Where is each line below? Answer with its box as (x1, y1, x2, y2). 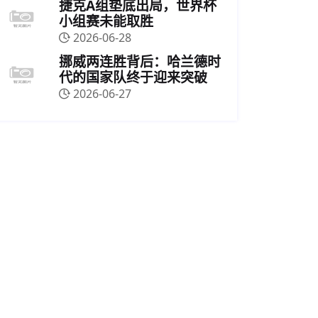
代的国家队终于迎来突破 (59, 68, 207, 87)
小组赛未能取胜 (59, 12, 153, 31)
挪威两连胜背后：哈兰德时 (59, 53, 221, 71)
